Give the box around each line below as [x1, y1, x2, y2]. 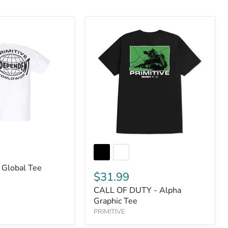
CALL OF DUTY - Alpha [94, 185, 181, 196]
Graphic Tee [94, 195, 137, 207]
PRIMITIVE [94, 207, 125, 216]
